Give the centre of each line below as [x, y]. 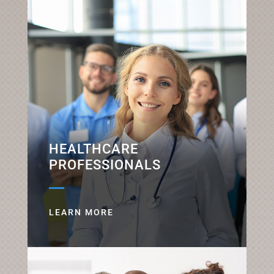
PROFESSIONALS [105, 165]
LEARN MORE [81, 213]
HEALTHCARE [93, 149]
